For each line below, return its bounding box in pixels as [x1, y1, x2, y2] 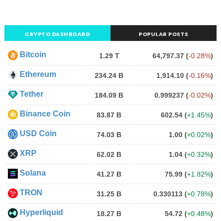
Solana [19, 169, 46, 177]
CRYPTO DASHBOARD [25, 30, 90, 38]
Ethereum [19, 70, 56, 78]
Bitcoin [19, 50, 46, 59]
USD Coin [19, 129, 57, 138]
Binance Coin [19, 110, 71, 118]
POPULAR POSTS [139, 30, 188, 38]
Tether [19, 90, 43, 98]
